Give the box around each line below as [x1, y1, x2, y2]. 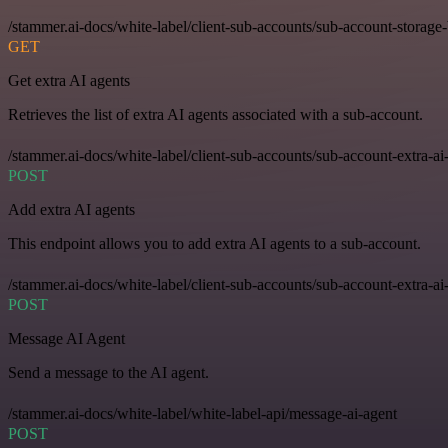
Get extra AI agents [8, 71, 130, 89]
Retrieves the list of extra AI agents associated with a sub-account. [8, 105, 423, 123]
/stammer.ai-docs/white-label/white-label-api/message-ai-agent [8, 404, 397, 422]
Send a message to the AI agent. [8, 363, 209, 381]
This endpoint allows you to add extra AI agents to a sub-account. [8, 234, 421, 252]
